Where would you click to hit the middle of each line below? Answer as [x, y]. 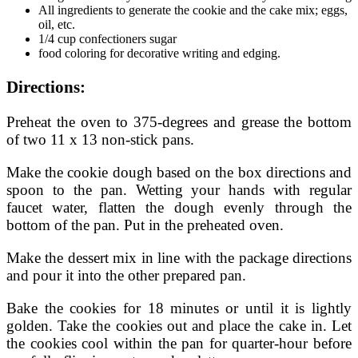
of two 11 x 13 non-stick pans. [100, 139]
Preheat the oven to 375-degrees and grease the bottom [179, 121]
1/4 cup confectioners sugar [107, 39]
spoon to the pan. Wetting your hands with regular [179, 189]
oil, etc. [57, 25]
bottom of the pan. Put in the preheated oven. [145, 225]
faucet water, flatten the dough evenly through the [179, 207]
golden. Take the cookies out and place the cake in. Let [179, 326]
